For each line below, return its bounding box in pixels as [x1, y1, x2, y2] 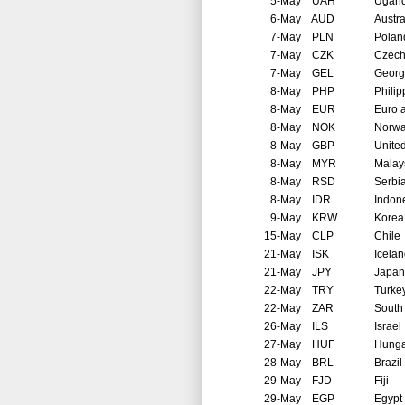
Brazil [374, 356, 402, 370]
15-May [264, 230, 301, 243]
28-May [264, 356, 301, 370]
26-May [264, 320, 301, 334]
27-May [264, 338, 301, 352]
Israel [374, 320, 401, 334]
